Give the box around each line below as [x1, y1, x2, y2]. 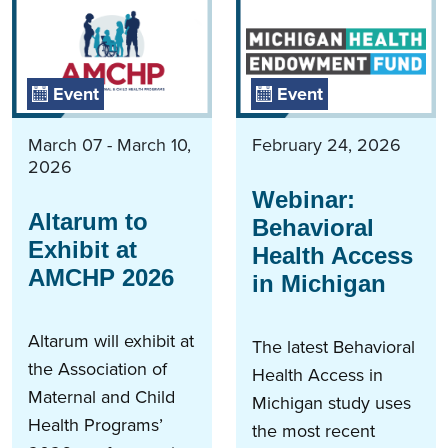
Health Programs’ [28, 412, 163, 439]
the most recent [252, 418, 375, 445]
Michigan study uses [252, 390, 411, 417]
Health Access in [252, 362, 383, 389]
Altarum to [28, 208, 148, 236]
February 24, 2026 [252, 132, 401, 159]
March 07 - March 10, [28, 132, 191, 159]
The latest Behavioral [252, 334, 415, 361]
